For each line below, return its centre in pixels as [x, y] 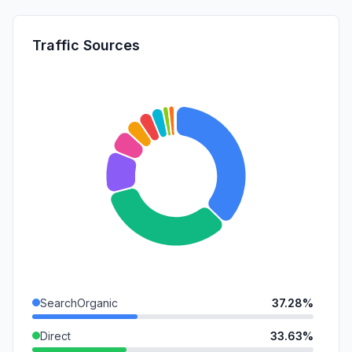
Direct [55, 335]
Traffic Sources [86, 45]
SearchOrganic [79, 302]
